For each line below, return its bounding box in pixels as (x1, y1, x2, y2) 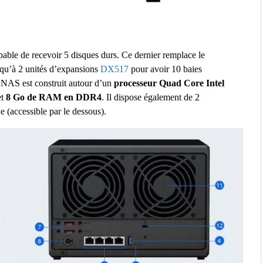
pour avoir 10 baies (129, 63, 202, 74)
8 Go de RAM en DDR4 (6, 92, 102, 102)
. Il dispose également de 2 (102, 92, 200, 102)
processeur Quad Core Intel (114, 77, 224, 88)
